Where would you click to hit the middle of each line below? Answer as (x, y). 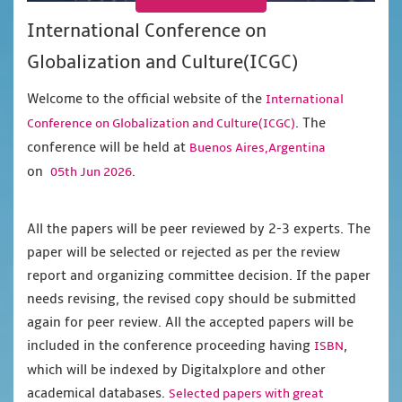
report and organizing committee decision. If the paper (199, 276)
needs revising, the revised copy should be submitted (192, 299)
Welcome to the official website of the (146, 99)
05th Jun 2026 (91, 172)
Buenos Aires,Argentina (258, 148)
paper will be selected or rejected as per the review (184, 253)
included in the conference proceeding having (170, 346)
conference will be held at (108, 148)
